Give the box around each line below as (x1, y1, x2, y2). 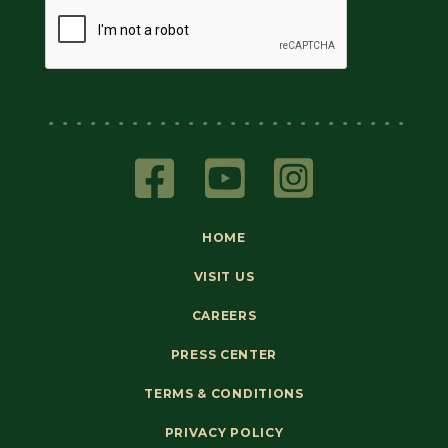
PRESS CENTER (170, 346, 278, 362)
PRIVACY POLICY (164, 424, 284, 440)
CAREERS (191, 307, 257, 323)
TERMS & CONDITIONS (144, 385, 304, 401)
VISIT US (193, 268, 255, 284)
